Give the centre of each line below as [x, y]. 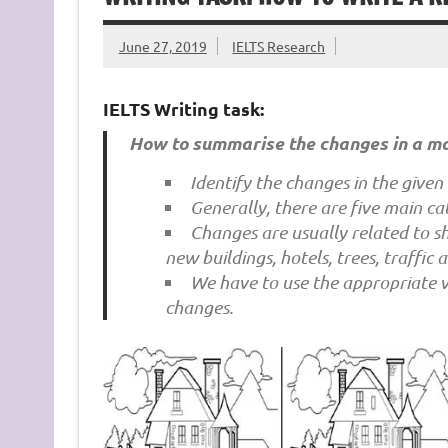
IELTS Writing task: [183, 108]
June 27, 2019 [162, 46]
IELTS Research [279, 46]
